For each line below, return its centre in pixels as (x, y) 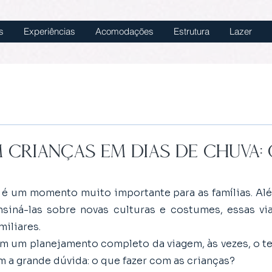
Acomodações (124, 31)
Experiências (49, 31)
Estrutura (192, 31)
